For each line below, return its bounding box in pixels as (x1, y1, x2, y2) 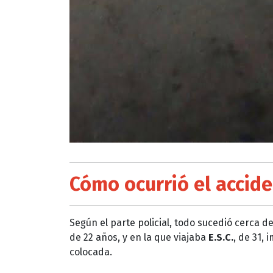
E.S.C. (208, 231, 233, 243)
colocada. (69, 246, 112, 258)
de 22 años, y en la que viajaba (69, 231, 208, 243)
